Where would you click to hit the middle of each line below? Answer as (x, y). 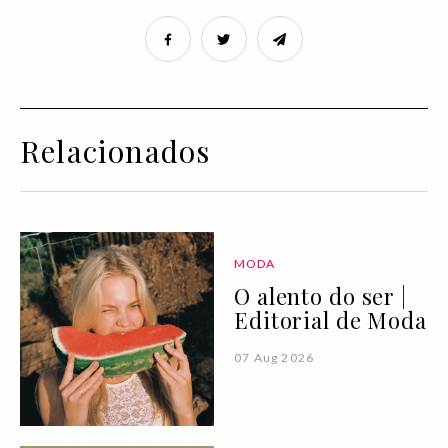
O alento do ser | (320, 296)
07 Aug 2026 (274, 358)
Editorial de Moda (330, 320)
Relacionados (115, 151)
